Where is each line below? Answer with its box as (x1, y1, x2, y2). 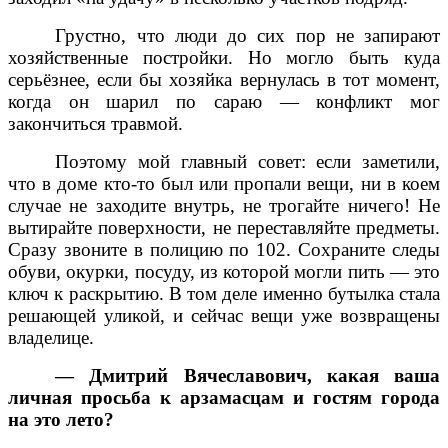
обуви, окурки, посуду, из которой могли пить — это (8, 261, 440, 283)
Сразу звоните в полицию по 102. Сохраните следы (8, 239, 440, 261)
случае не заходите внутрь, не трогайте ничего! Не (8, 195, 440, 217)
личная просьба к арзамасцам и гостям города (8, 387, 440, 409)
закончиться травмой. (8, 113, 183, 135)
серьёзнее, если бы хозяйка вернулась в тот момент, (8, 69, 440, 91)
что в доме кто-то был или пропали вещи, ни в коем (8, 173, 440, 195)
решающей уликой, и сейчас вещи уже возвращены (8, 305, 440, 327)
